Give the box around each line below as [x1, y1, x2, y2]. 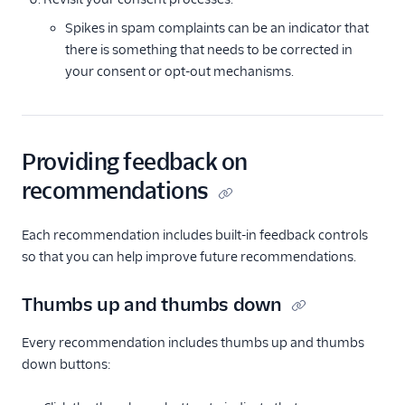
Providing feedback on [22, 148, 248, 176]
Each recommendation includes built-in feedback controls [22, 227, 368, 243]
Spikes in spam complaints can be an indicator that [65, 20, 369, 36]
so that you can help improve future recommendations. [22, 249, 356, 265]
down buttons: [22, 356, 111, 372]
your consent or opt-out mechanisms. [65, 63, 294, 80]
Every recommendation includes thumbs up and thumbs [22, 334, 364, 351]
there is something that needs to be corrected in [65, 42, 353, 58]
